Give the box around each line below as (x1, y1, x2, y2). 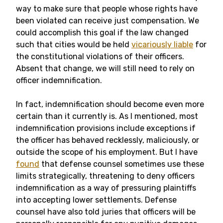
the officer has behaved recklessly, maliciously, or (16, 135, 199, 145)
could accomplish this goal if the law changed (16, 28, 189, 37)
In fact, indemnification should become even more (16, 100, 204, 109)
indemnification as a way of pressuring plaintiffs (16, 183, 196, 193)
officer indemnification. (16, 76, 102, 85)
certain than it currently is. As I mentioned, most (16, 111, 198, 121)
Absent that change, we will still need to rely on (16, 64, 195, 73)
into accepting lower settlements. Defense (16, 195, 177, 205)
